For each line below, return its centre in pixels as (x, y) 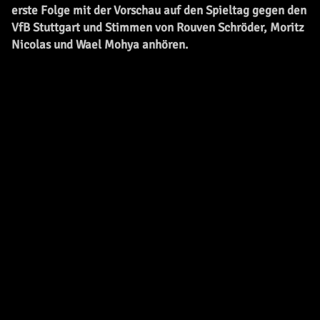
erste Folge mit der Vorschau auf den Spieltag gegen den (159, 10)
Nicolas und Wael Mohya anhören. (100, 45)
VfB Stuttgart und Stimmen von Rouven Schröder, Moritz (158, 27)
